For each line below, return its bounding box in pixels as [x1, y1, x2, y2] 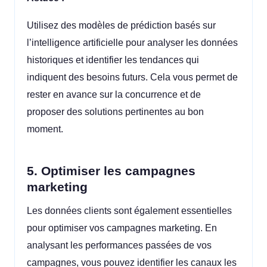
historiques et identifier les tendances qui [27, 55, 199, 66]
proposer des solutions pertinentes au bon [27, 107, 204, 117]
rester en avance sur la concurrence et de [27, 89, 201, 100]
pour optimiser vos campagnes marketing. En [27, 223, 217, 234]
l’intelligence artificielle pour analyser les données [27, 38, 238, 48]
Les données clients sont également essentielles [27, 206, 232, 216]
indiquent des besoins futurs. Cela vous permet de [27, 72, 238, 83]
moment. [27, 124, 63, 135]
